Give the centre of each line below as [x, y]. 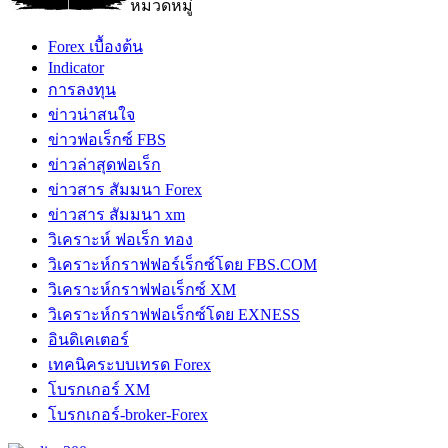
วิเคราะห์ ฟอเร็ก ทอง [120, 239]
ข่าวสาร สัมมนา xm [116, 214]
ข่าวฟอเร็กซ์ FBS [107, 139]
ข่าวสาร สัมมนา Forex [125, 189]
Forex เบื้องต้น [95, 46]
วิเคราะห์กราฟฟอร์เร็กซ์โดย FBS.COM [182, 264]
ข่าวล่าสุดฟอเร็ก [104, 164]
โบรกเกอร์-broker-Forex [128, 414]
